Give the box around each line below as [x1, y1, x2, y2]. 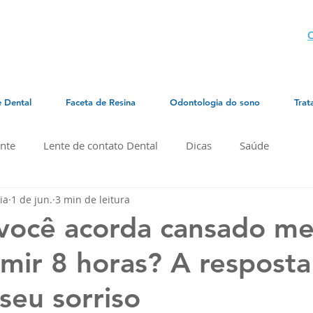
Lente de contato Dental [43, 138, 158, 152]
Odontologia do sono [169, 96, 260, 108]
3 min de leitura [55, 192, 130, 206]
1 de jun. [11, 192, 52, 206]
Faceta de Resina [65, 96, 136, 108]
